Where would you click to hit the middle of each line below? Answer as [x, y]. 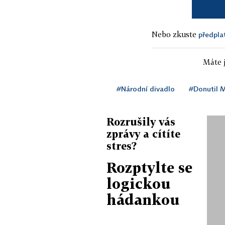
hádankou [143, 199]
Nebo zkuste [175, 34]
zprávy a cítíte [143, 133]
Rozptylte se [149, 167]
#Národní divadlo [146, 88]
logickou [139, 183]
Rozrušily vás [141, 121]
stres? [122, 145]
